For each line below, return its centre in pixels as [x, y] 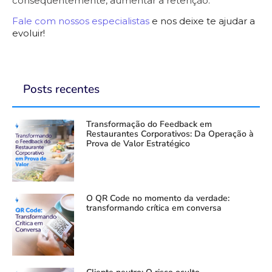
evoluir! [29, 33]
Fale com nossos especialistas [81, 21]
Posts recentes [61, 89]
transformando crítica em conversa [154, 208]
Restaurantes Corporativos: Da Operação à [170, 134]
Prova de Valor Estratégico [138, 143]
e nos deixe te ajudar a [202, 21]
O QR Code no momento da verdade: [158, 198]
